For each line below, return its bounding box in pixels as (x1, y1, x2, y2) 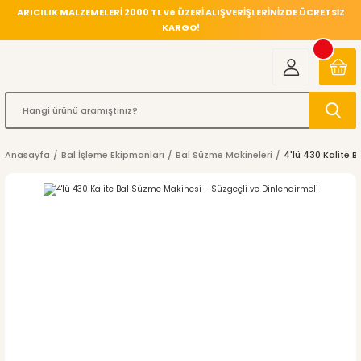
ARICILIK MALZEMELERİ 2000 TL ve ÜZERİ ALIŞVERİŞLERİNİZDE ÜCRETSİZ (16, 6, 345, 19)
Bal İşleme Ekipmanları (61, 148, 164, 161)
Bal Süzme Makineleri (176, 148, 272, 161)
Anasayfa (5, 148, 50, 161)
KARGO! (161, 21, 200, 34)
